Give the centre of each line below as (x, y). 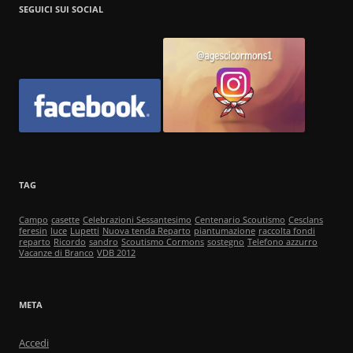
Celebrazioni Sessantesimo (137, 219)
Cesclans (306, 219)
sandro (104, 242)
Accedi (34, 342)
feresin (33, 230)
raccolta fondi (287, 230)
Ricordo (70, 242)
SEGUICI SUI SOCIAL (61, 9)
